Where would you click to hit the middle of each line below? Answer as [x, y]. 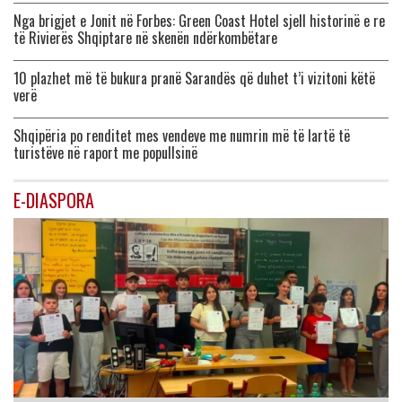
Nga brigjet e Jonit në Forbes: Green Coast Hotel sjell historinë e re [199, 21]
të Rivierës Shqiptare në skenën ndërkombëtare [145, 38]
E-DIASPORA [54, 201]
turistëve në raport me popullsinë [105, 153]
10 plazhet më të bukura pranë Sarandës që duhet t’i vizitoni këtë [194, 79]
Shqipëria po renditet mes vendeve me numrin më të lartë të [182, 136]
